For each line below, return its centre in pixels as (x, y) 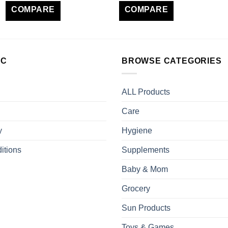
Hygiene (137, 130)
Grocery (136, 188)
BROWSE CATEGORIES (172, 61)
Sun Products (146, 208)
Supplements (146, 150)
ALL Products (146, 92)
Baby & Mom (145, 169)
